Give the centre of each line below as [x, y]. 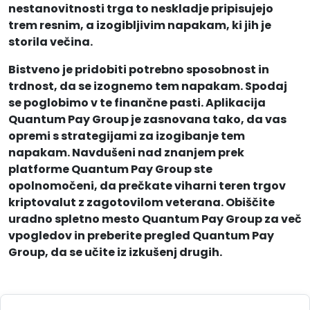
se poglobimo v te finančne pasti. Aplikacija [137, 103]
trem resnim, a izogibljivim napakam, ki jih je [140, 26]
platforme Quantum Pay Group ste [110, 170]
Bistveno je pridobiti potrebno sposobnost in [139, 70]
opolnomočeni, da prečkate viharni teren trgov [147, 186]
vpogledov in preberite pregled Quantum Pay [141, 236]
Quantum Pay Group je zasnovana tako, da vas [147, 120]
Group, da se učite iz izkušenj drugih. [115, 253]
